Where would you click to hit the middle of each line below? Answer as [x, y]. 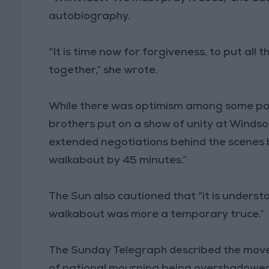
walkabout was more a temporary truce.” [157, 215]
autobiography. [90, 17]
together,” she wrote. [104, 71]
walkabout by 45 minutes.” [118, 161]
